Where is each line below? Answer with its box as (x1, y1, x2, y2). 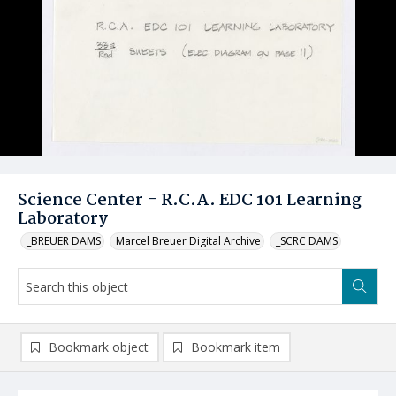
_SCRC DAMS (276, 233, 338, 248)
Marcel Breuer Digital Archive (116, 233, 261, 248)
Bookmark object (49, 339, 148, 355)
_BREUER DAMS (27, 233, 101, 248)
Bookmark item (191, 339, 280, 355)
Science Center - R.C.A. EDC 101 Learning (18, 187, 362, 214)
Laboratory (18, 206, 108, 232)
